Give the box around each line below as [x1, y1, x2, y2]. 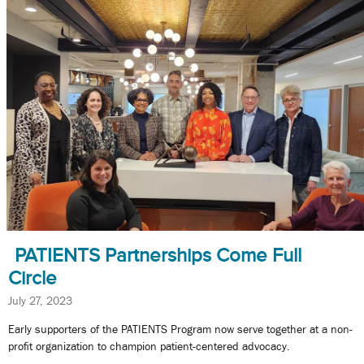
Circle [8, 266, 57, 288]
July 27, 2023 [8, 293, 72, 307]
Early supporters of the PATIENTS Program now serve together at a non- [8, 323, 353, 336]
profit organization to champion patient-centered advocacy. [8, 340, 290, 353]
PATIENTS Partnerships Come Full [15, 244, 301, 266]
